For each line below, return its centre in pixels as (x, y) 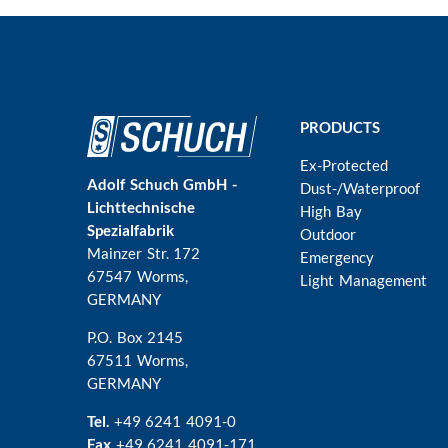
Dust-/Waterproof (360, 187)
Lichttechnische (141, 206)
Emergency (337, 256)
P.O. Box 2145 (135, 336)
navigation (311, 148)
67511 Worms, (137, 359)
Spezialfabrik (130, 229)
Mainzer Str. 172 (144, 252)
